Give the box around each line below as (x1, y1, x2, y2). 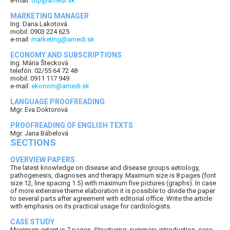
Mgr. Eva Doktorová (10, 106, 68, 114)
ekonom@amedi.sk (31, 82, 89, 90)
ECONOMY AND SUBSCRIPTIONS (10, 51, 122, 60)
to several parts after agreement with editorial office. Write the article (10, 195, 212, 203)
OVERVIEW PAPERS (10, 156, 75, 164)
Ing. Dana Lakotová (10, 20, 67, 28)
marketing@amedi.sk (31, 35, 94, 44)
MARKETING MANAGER (10, 12, 89, 21)
